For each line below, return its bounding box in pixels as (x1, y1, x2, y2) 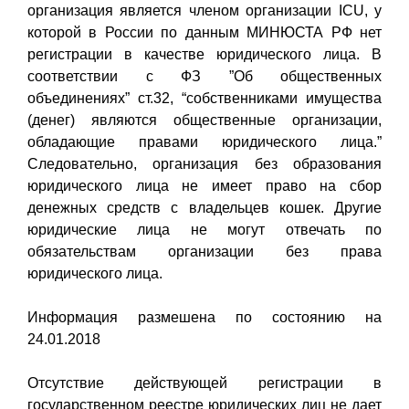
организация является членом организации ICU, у (27, 2, 382, 18)
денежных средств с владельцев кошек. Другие (27, 199, 382, 215)
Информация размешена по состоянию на (27, 309, 382, 325)
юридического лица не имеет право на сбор (27, 177, 382, 194)
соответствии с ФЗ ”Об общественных (27, 68, 382, 84)
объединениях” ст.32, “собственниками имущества (27, 89, 382, 106)
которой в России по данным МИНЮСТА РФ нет (27, 24, 382, 40)
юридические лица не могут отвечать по (27, 221, 382, 237)
